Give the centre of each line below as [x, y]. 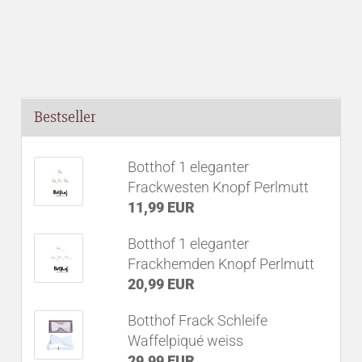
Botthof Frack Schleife [198, 320]
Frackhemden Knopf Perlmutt [221, 263]
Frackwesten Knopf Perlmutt [219, 187]
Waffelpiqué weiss [186, 340]
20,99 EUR [162, 284]
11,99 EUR [162, 207]
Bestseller [65, 116]
